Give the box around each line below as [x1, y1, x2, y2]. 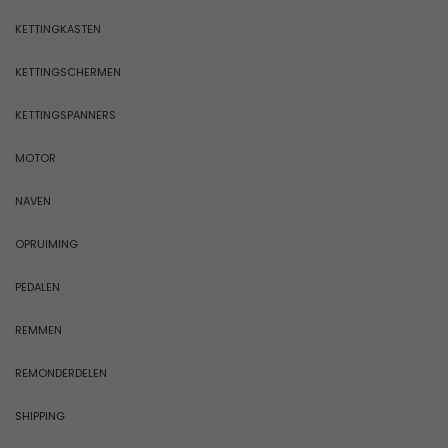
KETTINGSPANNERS [15, 106, 116, 123]
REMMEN [15, 321, 62, 338]
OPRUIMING [15, 235, 78, 252]
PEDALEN [15, 278, 60, 295]
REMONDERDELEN [15, 364, 107, 381]
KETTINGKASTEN [15, 20, 101, 37]
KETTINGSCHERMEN [15, 63, 121, 80]
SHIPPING [15, 407, 65, 424]
